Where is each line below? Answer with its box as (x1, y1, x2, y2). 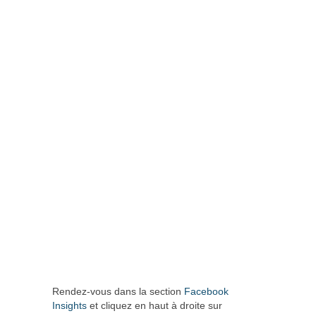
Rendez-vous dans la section (52, 286, 184, 297)
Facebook (184, 286, 229, 297)
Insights (52, 300, 87, 311)
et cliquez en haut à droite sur (87, 300, 222, 311)
